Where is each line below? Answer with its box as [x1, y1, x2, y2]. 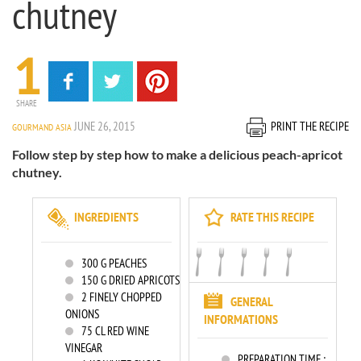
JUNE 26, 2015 [74, 118, 135, 134]
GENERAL [230, 293, 272, 309]
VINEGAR [65, 340, 102, 355]
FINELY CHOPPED [87, 289, 162, 305]
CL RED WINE [93, 323, 149, 338]
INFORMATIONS [204, 311, 278, 327]
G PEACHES [98, 255, 147, 271]
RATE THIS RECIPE [230, 209, 314, 225]
